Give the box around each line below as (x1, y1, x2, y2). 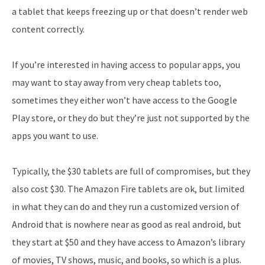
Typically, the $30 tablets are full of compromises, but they (12, 165, 250, 177)
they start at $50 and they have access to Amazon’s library (12, 236, 245, 248)
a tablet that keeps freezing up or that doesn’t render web (12, 5, 248, 18)
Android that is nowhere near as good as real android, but (12, 218, 241, 231)
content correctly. (12, 23, 85, 35)
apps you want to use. (12, 130, 98, 142)
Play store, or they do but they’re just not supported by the (12, 112, 250, 124)
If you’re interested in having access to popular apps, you (12, 59, 240, 71)
